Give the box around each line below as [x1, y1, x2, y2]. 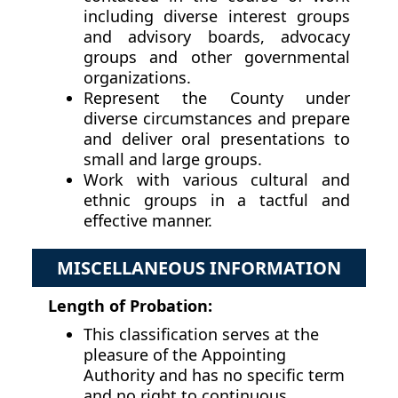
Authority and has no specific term [84, 364, 345, 386]
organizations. [84, 67, 191, 89]
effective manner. [84, 210, 212, 232]
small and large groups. [84, 148, 262, 171]
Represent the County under [84, 87, 350, 109]
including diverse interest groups [84, 5, 350, 28]
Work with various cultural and [84, 169, 350, 191]
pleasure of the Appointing [84, 344, 286, 366]
